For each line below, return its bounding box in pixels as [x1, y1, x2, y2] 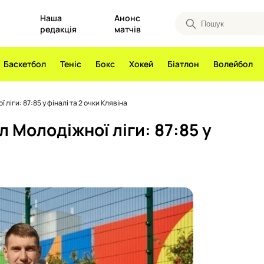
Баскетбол [4, 58, 46, 70]
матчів [114, 24, 141, 35]
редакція [39, 24, 77, 35]
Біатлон [167, 58, 199, 70]
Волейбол [213, 58, 253, 70]
